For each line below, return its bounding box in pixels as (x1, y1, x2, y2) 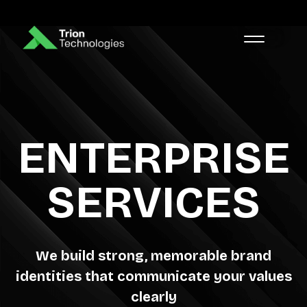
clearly (130, 288, 177, 305)
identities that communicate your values (15, 268, 292, 284)
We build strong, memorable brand (36, 247, 271, 264)
